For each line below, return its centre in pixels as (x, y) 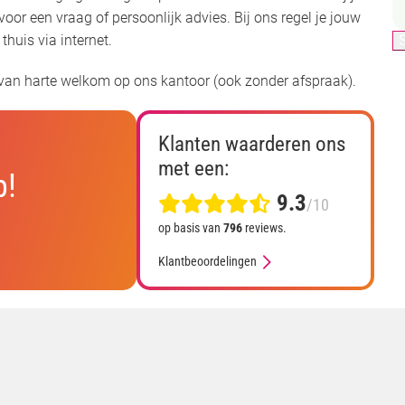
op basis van (190, 227)
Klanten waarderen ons (251, 143)
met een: (193, 168)
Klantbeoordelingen (207, 261)
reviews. (264, 227)
